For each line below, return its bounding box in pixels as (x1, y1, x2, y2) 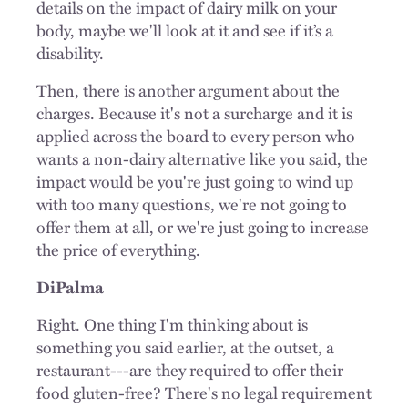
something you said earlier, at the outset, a (36, 334, 334, 359)
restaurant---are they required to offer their (36, 357, 343, 382)
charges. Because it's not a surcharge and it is (36, 100, 352, 125)
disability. (36, 40, 107, 65)
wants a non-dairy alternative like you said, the (36, 146, 368, 170)
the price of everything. (36, 237, 200, 261)
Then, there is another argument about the (36, 77, 340, 102)
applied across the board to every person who (36, 123, 355, 148)
